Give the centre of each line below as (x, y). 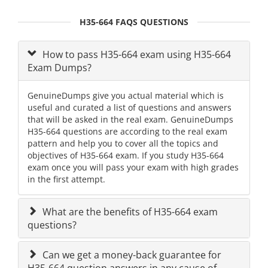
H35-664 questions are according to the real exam (127, 132)
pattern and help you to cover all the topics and (123, 144)
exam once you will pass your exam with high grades (133, 167)
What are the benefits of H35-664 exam (129, 212)
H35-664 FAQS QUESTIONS (134, 22)
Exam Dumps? (60, 68)
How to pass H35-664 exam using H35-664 (135, 55)
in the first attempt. (66, 179)
